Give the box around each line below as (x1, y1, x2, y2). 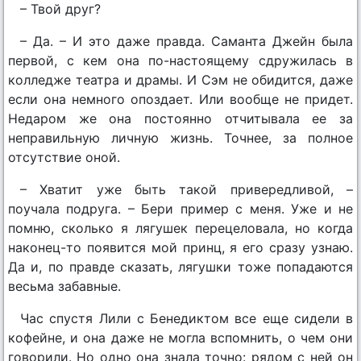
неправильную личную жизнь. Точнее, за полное (8, 130, 353, 147)
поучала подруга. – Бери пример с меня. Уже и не (8, 201, 353, 218)
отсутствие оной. (8, 149, 120, 166)
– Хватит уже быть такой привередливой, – (20, 181, 353, 198)
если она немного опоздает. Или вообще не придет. (8, 91, 353, 108)
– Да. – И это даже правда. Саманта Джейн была (20, 33, 353, 50)
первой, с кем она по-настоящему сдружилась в (8, 52, 353, 69)
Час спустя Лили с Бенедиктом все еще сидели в (20, 310, 353, 327)
